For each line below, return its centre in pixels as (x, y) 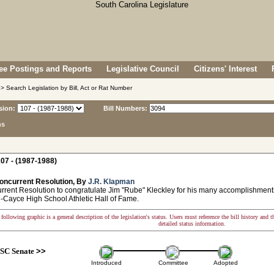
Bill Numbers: (125, 108)
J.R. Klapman (111, 182)
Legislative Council (143, 69)
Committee (174, 263)
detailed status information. (192, 224)
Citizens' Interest (225, 69)
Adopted (226, 263)
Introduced (106, 263)
